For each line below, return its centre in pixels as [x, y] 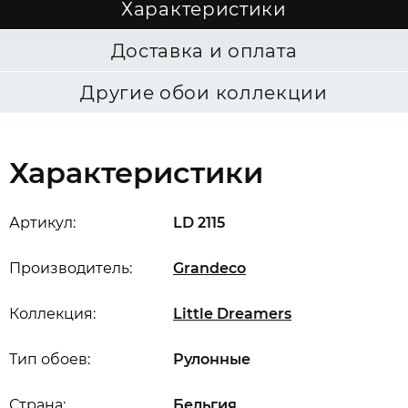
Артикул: [42, 223]
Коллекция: [52, 314]
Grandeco [209, 268]
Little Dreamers [232, 314]
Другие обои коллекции [204, 93]
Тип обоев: [50, 359]
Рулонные [212, 359]
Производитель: [71, 268]
